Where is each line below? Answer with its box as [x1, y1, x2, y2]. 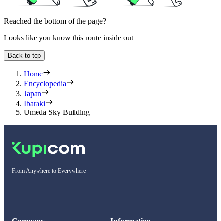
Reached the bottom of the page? [4, 17, 106, 26]
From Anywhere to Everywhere [12, 167, 86, 175]
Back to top [8, 52, 41, 60]
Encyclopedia [24, 79, 66, 88]
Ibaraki [24, 99, 45, 108]
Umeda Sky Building [24, 108, 90, 117]
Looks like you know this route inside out [4, 34, 133, 42]
